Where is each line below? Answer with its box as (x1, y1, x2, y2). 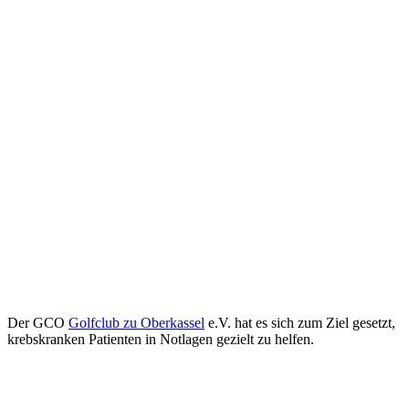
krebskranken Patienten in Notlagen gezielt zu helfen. (7, 330, 314, 347)
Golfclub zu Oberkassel (68, 314, 204, 330)
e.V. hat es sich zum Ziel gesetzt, (204, 314, 395, 330)
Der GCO (7, 314, 68, 330)
